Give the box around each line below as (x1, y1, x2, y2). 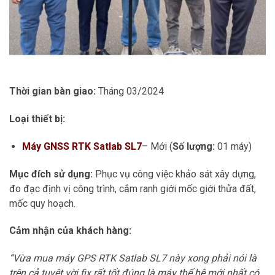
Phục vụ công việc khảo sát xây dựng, (93, 168, 256, 180)
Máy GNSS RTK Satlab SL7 (21, 140, 142, 152)
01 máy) (217, 140, 252, 152)
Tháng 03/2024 (98, 85, 164, 98)
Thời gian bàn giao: (9, 85, 98, 98)
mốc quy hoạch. (9, 197, 76, 209)
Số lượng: (172, 140, 217, 152)
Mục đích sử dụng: (9, 168, 93, 180)
